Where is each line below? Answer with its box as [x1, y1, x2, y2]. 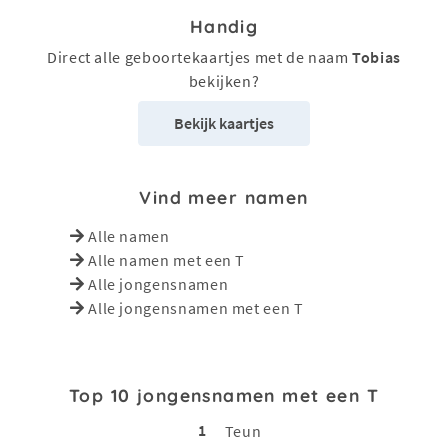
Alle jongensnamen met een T [88, 297, 304, 318]
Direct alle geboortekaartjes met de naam [46, 46, 353, 67]
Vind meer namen [139, 185, 309, 208]
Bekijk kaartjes [174, 113, 274, 134]
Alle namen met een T [88, 249, 246, 270]
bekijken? [188, 70, 260, 91]
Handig [189, 14, 259, 37]
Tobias [352, 46, 402, 67]
